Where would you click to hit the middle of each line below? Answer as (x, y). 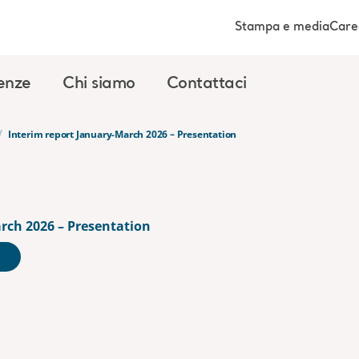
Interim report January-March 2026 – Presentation (122, 135)
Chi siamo (99, 84)
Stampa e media (282, 27)
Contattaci (206, 84)
